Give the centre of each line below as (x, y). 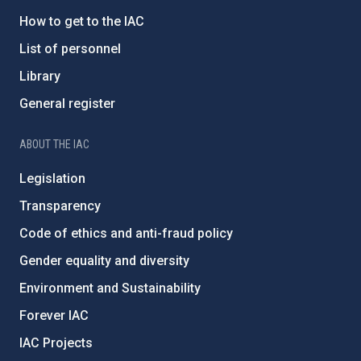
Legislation (52, 179)
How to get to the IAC (82, 22)
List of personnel (70, 49)
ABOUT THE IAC (54, 145)
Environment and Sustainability (110, 288)
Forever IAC (54, 316)
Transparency (60, 206)
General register (67, 104)
